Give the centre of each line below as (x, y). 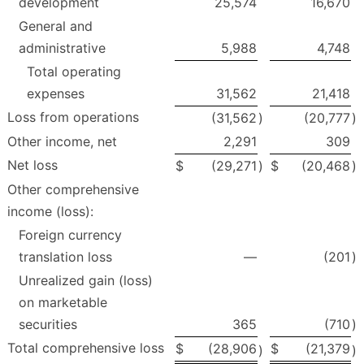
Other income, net (62, 142)
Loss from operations (73, 117)
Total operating (74, 72)
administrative (62, 48)
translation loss (65, 257)
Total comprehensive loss (86, 348)
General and (56, 26)
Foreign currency (70, 235)
